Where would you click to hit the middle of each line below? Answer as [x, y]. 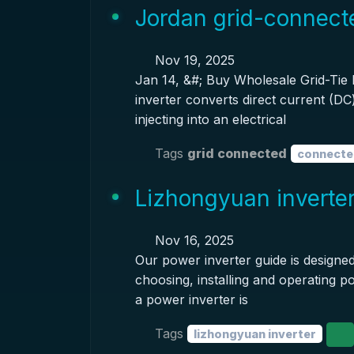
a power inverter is [191, 299]
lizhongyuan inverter [254, 333]
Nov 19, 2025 [192, 60]
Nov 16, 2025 [192, 240]
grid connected [237, 153]
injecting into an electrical [210, 119]
